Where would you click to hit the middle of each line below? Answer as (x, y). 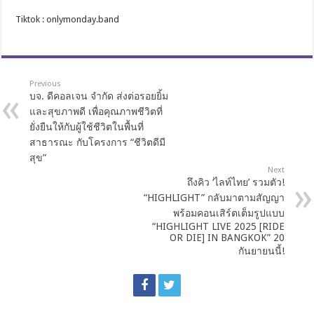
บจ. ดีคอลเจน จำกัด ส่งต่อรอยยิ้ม (99, 96)
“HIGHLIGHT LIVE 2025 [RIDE (218, 226)
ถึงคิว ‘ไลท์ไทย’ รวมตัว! (235, 182)
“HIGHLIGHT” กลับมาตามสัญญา (214, 197)
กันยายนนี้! (261, 251)
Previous (46, 83)
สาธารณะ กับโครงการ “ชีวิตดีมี (98, 142)
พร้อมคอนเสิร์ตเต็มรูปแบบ (228, 213)
